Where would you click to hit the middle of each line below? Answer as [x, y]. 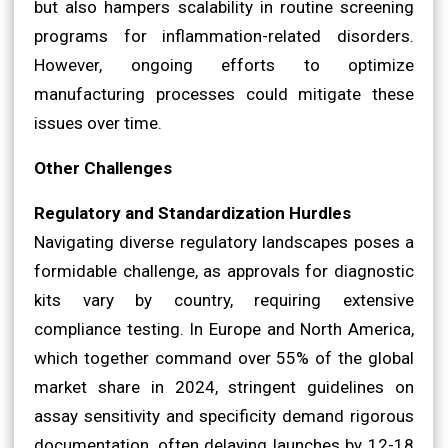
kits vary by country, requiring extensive [224, 299]
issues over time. [98, 122]
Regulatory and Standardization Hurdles [192, 212]
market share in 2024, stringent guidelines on [224, 386]
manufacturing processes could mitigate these [224, 93]
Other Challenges [103, 167]
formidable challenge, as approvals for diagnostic [224, 270]
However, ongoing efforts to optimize [224, 64]
